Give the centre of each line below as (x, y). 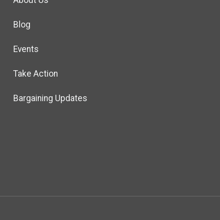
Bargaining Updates (50, 98)
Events (26, 49)
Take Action (35, 74)
